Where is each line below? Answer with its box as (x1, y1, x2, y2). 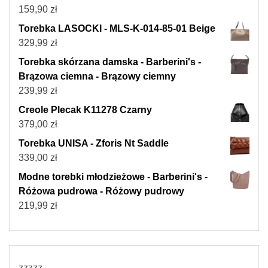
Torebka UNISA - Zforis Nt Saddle (19, 138, 169, 148)
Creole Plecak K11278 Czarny (19, 104, 152, 115)
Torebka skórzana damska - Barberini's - (19, 56, 201, 67)
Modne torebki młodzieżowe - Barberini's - (19, 171, 208, 182)
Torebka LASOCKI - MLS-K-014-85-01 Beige (19, 23, 215, 33)
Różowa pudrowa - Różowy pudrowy (19, 185, 184, 196)
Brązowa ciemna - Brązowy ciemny (19, 71, 176, 81)
